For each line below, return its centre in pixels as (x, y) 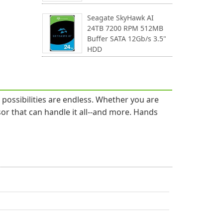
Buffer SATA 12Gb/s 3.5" (126, 39)
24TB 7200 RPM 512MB (125, 28)
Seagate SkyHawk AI (120, 18)
